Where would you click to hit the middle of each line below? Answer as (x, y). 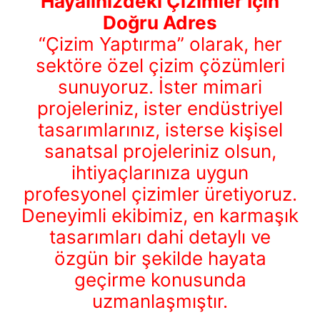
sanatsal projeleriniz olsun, (160, 151)
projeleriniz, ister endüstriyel (160, 109)
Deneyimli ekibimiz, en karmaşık (160, 216)
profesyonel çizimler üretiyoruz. (160, 194)
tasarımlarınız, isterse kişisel (160, 130)
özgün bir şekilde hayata (160, 259)
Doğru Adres (160, 23)
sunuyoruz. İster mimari (160, 87)
